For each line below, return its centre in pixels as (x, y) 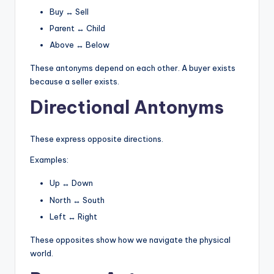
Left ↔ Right (73, 216)
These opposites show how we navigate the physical (130, 239)
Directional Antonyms (127, 108)
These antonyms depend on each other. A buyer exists (133, 68)
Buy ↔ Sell (69, 12)
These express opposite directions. (97, 139)
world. (42, 253)
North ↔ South (77, 200)
